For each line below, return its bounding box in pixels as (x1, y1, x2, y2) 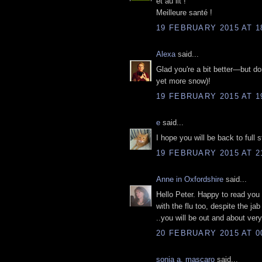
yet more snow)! (156, 77, 211, 86)
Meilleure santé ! (156, 8, 212, 18)
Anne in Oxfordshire (156, 174, 223, 184)
